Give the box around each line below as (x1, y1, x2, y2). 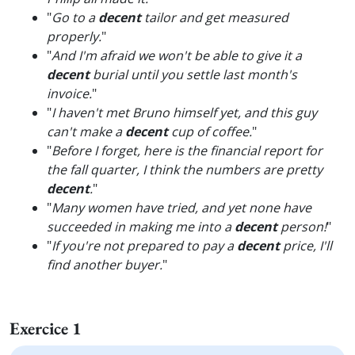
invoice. (47, 85, 92, 102)
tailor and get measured (141, 9, 288, 26)
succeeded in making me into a (47, 218, 235, 235)
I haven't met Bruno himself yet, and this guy (52, 104, 317, 121)
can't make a (47, 123, 125, 140)
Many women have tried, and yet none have (52, 199, 311, 216)
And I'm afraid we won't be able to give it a (52, 47, 302, 64)
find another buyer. (47, 256, 162, 273)
